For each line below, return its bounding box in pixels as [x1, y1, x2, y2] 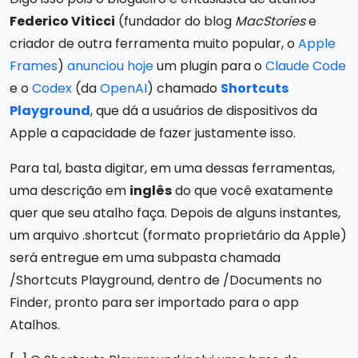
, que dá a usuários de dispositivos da [90, 101, 317, 120]
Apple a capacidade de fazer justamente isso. [10, 123, 296, 142]
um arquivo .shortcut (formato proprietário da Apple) [10, 225, 347, 245]
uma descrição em [10, 181, 129, 200]
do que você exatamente [172, 181, 333, 200]
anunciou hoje [67, 56, 153, 75]
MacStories [235, 11, 305, 30]
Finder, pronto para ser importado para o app [10, 292, 299, 312]
